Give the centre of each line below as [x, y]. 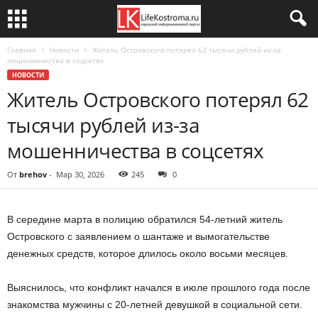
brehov [33, 174]
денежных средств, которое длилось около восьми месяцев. [148, 253]
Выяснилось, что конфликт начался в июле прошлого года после [159, 287]
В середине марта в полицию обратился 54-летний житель [145, 219]
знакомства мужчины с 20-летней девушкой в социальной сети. [155, 305]
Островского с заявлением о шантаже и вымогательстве [138, 236]
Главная [22, 50]
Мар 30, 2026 [80, 174]
